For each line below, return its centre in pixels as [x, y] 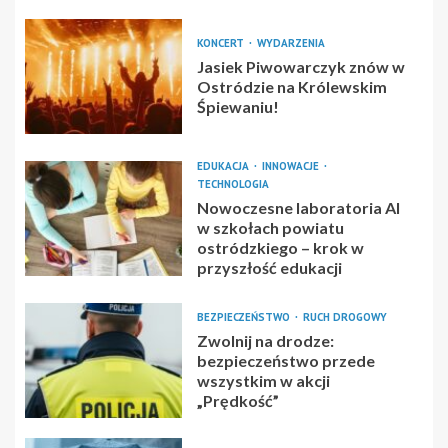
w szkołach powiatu [270, 227]
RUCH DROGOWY [344, 316]
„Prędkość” [237, 400]
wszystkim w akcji [263, 380]
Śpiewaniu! [237, 106]
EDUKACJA [224, 165]
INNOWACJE [291, 165]
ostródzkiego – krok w [280, 247]
